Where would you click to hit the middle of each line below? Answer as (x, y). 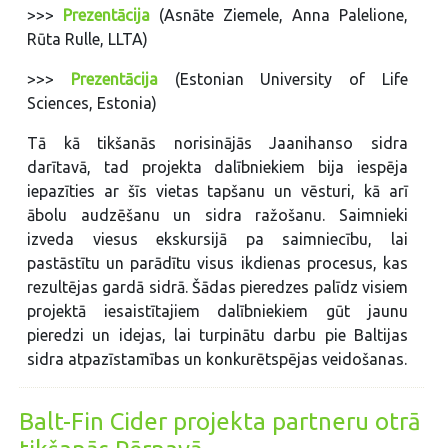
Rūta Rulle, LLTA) (88, 39)
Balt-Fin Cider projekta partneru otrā (220, 422)
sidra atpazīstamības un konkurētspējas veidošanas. (217, 359)
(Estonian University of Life (282, 79)
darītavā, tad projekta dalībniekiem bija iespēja (217, 167)
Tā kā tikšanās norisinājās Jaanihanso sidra (217, 143)
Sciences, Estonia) (92, 103)
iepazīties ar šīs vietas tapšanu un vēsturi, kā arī (217, 191)
